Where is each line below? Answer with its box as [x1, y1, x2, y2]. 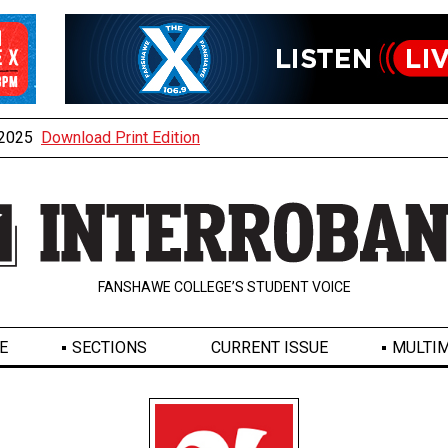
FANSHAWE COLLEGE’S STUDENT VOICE [97, 279, 351, 296]
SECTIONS [71, 338, 147, 358]
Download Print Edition [41, 128, 200, 147]
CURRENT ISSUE [210, 338, 328, 358]
